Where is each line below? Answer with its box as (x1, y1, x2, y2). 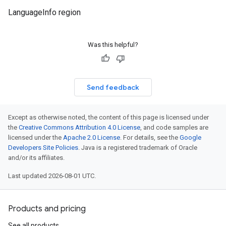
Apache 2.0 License (63, 134, 120, 141)
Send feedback (87, 83, 139, 92)
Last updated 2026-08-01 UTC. (8, 172, 96, 180)
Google (180, 134, 201, 141)
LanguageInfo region (8, 8, 81, 17)
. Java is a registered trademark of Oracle (78, 144, 197, 151)
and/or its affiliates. (8, 154, 65, 161)
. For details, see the (120, 134, 180, 141)
